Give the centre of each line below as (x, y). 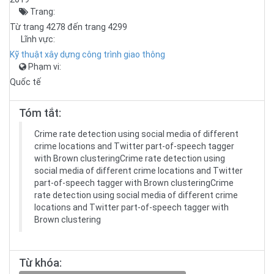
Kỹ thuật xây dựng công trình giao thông (87, 54)
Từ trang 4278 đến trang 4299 (68, 27)
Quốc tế (25, 82)
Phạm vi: (44, 67)
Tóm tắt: (40, 113)
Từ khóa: (40, 263)
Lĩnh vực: (37, 39)
